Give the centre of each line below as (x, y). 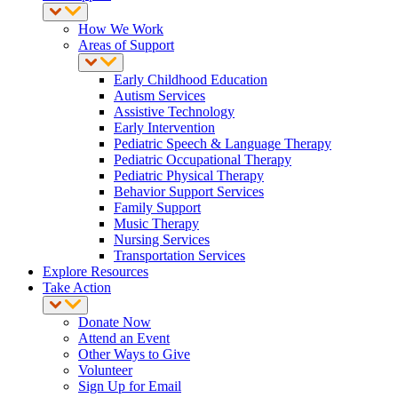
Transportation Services (179, 255)
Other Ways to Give (134, 354)
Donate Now (115, 322)
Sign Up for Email (130, 386)
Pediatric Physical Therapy (189, 175)
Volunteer (105, 370)
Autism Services (159, 96)
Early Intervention (164, 127)
